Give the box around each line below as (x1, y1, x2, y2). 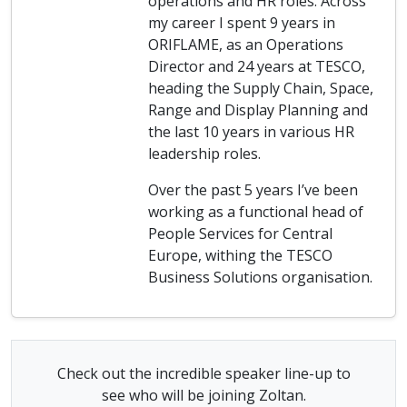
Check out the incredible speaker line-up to (56, 363, 351, 383)
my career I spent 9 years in (148, 13, 335, 33)
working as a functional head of (148, 202, 363, 222)
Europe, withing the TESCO (148, 245, 333, 265)
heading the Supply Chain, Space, (148, 78, 373, 98)
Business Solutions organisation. (148, 267, 372, 287)
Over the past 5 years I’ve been (148, 180, 358, 200)
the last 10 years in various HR (148, 122, 354, 142)
